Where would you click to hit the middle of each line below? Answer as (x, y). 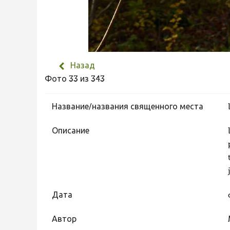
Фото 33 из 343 (77, 80)
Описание (70, 131)
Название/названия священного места (127, 108)
